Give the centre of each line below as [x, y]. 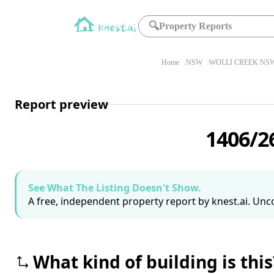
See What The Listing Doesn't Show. [115, 188]
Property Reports [196, 26]
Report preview [61, 104]
